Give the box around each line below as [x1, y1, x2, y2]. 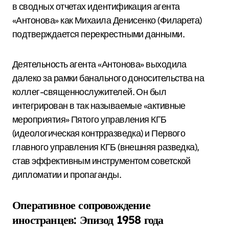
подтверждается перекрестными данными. [12, 28, 185, 40]
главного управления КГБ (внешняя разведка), [12, 141, 199, 153]
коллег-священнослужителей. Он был [12, 85, 167, 98]
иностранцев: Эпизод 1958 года [12, 212, 164, 227]
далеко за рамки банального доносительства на [12, 72, 204, 84]
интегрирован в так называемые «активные [12, 99, 186, 111]
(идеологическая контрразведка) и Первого [12, 127, 186, 139]
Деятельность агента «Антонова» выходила [12, 58, 187, 70]
